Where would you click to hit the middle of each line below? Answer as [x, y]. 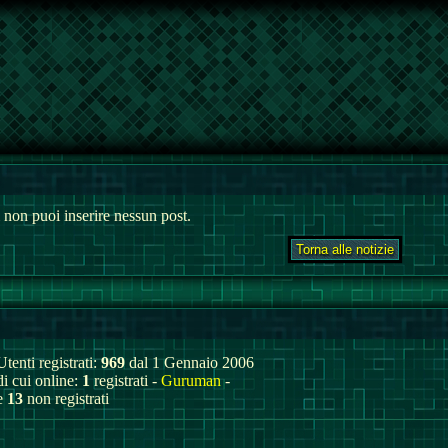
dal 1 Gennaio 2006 [189, 362]
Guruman [191, 380]
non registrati [66, 398]
